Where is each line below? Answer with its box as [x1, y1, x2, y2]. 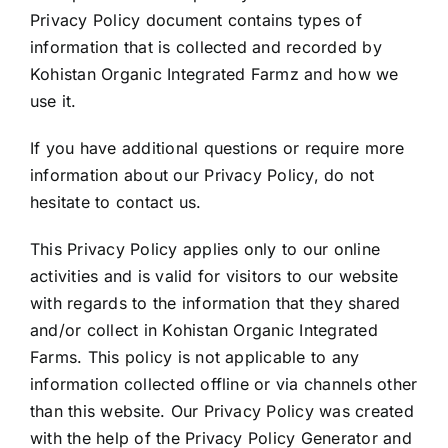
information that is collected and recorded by [29, 37, 382, 58]
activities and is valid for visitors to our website [29, 266, 399, 287]
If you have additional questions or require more [29, 138, 405, 159]
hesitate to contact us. [29, 192, 202, 213]
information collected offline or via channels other [29, 374, 418, 395]
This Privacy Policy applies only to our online [29, 239, 381, 260]
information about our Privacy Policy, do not [29, 165, 375, 186]
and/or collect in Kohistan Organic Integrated [29, 320, 378, 341]
